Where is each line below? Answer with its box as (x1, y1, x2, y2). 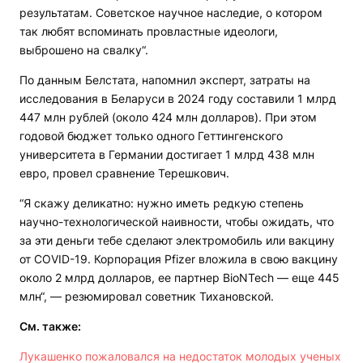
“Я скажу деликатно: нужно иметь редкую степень (19, 196, 304, 211)
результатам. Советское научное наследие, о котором (19, 6, 322, 20)
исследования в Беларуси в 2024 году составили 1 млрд (19, 92, 336, 106)
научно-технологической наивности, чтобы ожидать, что (19, 215, 334, 229)
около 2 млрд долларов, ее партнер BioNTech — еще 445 (19, 271, 340, 285)
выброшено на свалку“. (19, 43, 148, 58)
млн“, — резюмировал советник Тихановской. (19, 289, 274, 304)
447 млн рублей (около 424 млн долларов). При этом (19, 110, 317, 125)
